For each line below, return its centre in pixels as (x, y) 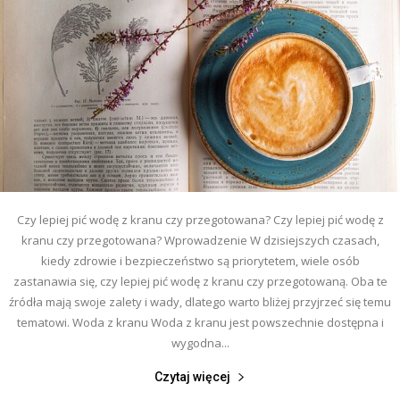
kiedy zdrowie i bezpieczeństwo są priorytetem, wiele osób (200, 260)
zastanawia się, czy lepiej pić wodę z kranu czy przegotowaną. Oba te (200, 281)
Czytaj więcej (192, 376)
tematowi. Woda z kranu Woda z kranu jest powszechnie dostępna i (200, 322)
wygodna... (200, 342)
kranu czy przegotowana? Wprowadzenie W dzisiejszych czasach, (200, 240)
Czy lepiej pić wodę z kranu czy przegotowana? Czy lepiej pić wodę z (200, 219)
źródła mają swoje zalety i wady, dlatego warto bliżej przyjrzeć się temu (200, 301)
